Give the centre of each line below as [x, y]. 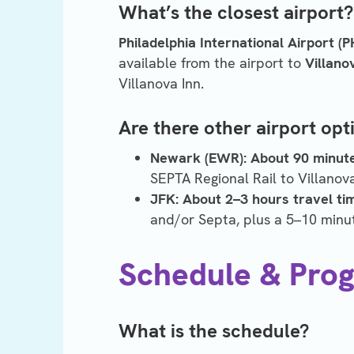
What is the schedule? [214, 331]
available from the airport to [212, 63]
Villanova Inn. [161, 84]
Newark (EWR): [198, 158]
